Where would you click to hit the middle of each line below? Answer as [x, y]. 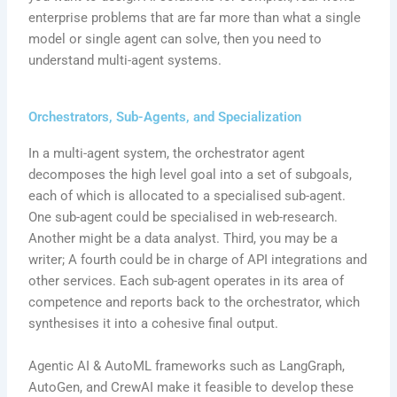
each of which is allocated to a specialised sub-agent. [187, 196]
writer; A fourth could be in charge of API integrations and [198, 260]
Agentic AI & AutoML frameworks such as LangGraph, [187, 366]
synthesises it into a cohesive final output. [154, 324]
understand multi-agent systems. [125, 61]
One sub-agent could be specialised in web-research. [183, 218]
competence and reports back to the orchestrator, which [195, 303]
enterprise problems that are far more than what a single [195, 18]
